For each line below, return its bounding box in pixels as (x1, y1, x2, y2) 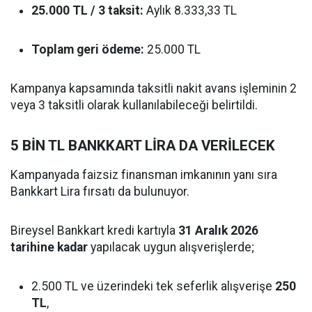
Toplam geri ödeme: (31, 42, 144, 56)
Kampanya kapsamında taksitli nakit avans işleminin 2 (10, 81, 297, 95)
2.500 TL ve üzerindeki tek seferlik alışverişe (31, 279, 275, 293)
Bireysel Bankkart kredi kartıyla (10, 224, 178, 237)
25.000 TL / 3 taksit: (31, 3, 143, 17)
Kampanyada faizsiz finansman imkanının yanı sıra (10, 168, 277, 182)
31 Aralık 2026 (178, 224, 258, 237)
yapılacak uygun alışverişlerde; (88, 240, 254, 254)
